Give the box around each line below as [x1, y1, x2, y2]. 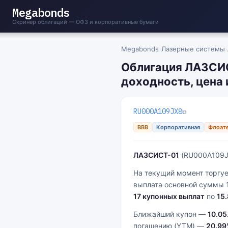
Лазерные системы [161, 45, 225, 53]
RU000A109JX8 [133, 107, 182, 116]
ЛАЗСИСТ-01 [133, 151, 179, 159]
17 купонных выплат [133, 192, 205, 201]
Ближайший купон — [133, 210, 208, 218]
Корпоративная [156, 124, 200, 131]
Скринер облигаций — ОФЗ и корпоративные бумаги [12, 18, 159, 25]
